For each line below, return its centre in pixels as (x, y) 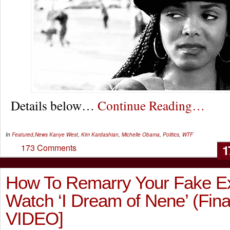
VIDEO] (34, 218)
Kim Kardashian (100, 135)
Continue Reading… (151, 105)
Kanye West (64, 135)
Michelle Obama (141, 135)
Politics (171, 135)
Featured (23, 135)
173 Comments (49, 148)
